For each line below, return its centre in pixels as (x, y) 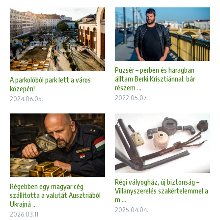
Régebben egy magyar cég (47, 186)
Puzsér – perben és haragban (155, 70)
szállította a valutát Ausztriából (55, 195)
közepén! (22, 89)
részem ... (128, 88)
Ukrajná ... (23, 204)
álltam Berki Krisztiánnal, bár (155, 79)
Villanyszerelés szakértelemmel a (162, 191)
